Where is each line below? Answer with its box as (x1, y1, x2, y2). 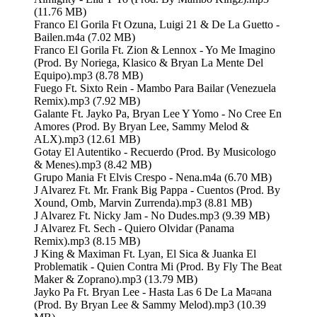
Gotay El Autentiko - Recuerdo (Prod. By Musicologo (34, 145, 276, 158)
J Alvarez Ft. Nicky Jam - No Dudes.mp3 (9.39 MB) (34, 209, 270, 221)
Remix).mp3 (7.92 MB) (34, 94, 140, 107)
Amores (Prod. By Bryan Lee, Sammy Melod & (34, 120, 249, 132)
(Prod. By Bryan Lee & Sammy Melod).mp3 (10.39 (34, 298, 266, 311)
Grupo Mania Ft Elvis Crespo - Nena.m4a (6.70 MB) (34, 171, 272, 183)
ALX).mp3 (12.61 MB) (34, 132, 140, 145)
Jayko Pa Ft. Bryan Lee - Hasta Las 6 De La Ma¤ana (34, 285, 272, 298)
